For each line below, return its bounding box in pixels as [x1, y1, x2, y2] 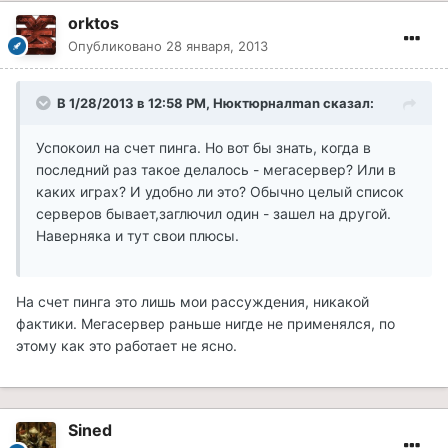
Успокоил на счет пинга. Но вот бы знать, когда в [36, 139, 371, 157]
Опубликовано [68, 38, 166, 55]
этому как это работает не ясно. [16, 337, 237, 355]
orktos [68, 13, 119, 34]
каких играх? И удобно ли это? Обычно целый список [36, 183, 404, 201]
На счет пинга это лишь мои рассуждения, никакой [16, 293, 369, 311]
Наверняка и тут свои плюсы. [36, 227, 239, 245]
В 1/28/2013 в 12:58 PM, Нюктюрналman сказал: [57, 95, 374, 112]
